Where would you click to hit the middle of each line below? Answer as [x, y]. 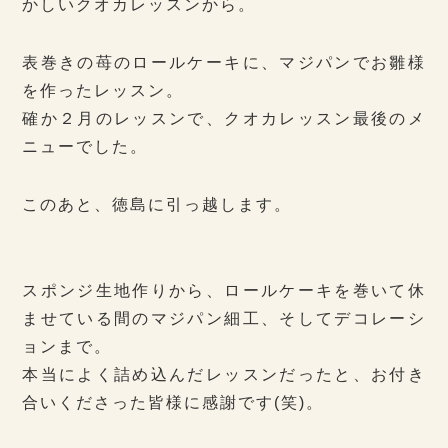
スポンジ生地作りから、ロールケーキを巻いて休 [224, 290]
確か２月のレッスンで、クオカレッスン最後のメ [224, 118]
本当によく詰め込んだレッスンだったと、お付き [224, 374]
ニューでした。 [85, 146]
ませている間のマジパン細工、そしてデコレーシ [224, 318]
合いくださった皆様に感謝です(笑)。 [173, 402]
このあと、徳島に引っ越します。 [157, 204]
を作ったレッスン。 [103, 90]
